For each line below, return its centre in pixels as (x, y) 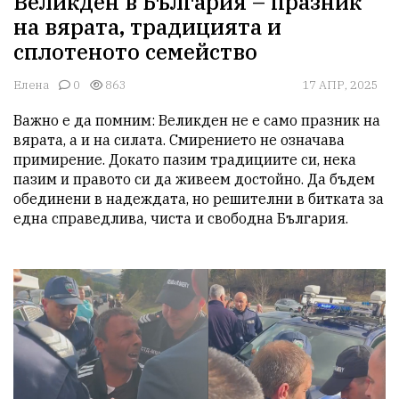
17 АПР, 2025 (340, 85)
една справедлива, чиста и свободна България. (181, 219)
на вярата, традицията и (147, 27)
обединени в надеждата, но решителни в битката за (199, 199)
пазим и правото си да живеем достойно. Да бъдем (194, 179)
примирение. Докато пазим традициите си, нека (185, 160)
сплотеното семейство (135, 52)
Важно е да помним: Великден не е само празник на (197, 121)
